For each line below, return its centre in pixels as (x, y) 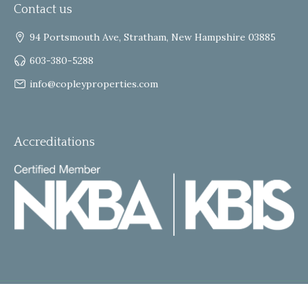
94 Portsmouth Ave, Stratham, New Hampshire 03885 (153, 37)
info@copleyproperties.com (94, 84)
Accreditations (54, 142)
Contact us (43, 9)
